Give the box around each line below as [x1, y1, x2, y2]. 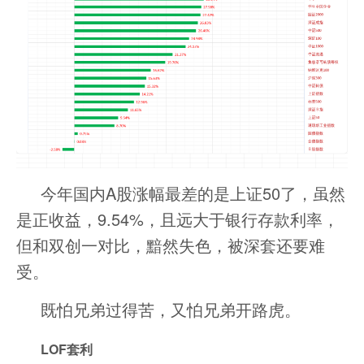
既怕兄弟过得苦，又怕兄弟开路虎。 [41, 297, 301, 322]
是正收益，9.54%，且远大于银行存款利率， [16, 207, 339, 232]
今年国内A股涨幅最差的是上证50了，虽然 [41, 181, 345, 206]
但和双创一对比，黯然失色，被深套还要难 [16, 233, 325, 258]
